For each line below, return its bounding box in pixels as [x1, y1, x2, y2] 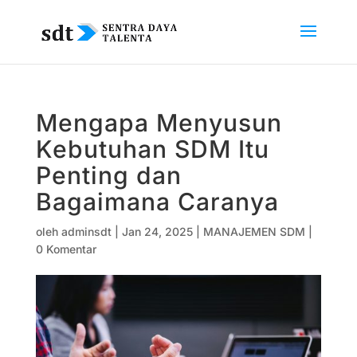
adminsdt [61, 225, 112, 238]
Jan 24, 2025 [121, 225, 193, 238]
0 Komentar [35, 242, 96, 256]
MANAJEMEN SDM [202, 225, 305, 238]
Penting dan [35, 161, 182, 190]
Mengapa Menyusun [35, 108, 282, 137]
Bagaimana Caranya [35, 187, 279, 216]
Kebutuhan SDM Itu [35, 135, 269, 163]
